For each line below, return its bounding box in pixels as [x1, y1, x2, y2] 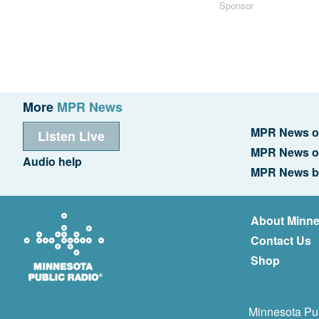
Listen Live [38, 126, 105, 145]
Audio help [23, 152, 82, 169]
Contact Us [251, 231, 311, 249]
